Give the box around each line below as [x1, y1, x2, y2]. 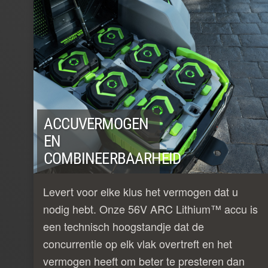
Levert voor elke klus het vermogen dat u [43, 183, 238, 199]
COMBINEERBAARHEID [44, 148, 181, 168]
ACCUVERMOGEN [44, 114, 149, 133]
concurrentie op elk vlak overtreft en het [43, 235, 232, 251]
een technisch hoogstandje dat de [43, 218, 204, 234]
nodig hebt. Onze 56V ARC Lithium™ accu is [43, 200, 258, 217]
